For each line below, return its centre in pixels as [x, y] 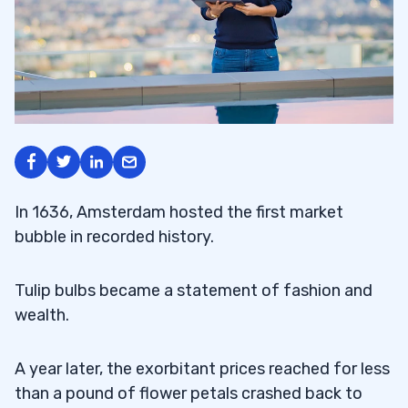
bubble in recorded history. [114, 236]
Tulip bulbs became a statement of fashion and [194, 290]
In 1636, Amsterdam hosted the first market [179, 212]
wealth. [42, 315]
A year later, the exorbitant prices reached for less [202, 368]
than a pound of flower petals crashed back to [189, 393]
